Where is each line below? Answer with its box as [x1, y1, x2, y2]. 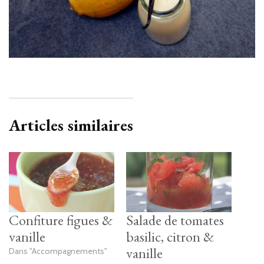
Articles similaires [9, 114, 133, 136]
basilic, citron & [126, 227, 214, 246]
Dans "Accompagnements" [9, 245, 107, 256]
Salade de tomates [126, 210, 224, 229]
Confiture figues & [9, 210, 113, 229]
